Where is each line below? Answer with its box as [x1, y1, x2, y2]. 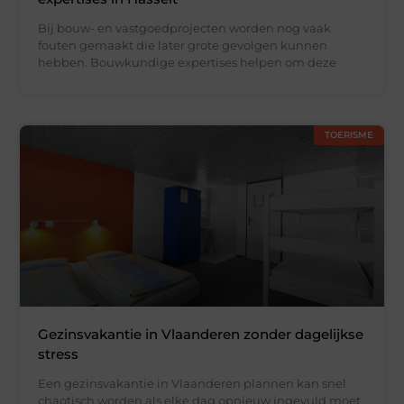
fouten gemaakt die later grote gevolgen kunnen [38, 37, 328, 52]
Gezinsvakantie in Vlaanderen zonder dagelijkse [38, 326, 364, 344]
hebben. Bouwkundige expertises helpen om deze [38, 54, 337, 69]
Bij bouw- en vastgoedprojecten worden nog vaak [38, 20, 332, 35]
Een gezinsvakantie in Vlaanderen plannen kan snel [38, 376, 347, 391]
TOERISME [324, 128, 373, 141]
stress [38, 345, 79, 363]
